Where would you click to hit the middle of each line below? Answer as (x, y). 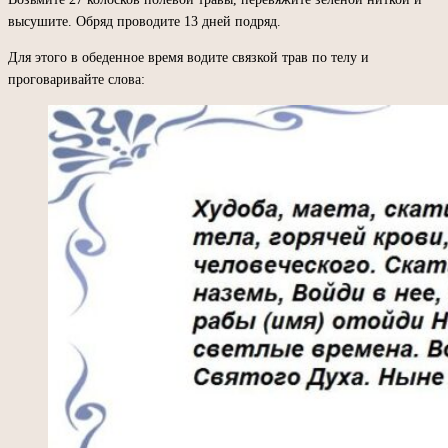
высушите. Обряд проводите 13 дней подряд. (144, 21)
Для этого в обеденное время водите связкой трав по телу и (188, 57)
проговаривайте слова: (76, 79)
